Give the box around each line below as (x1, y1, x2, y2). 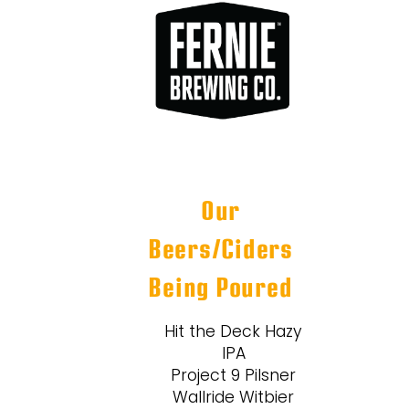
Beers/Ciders (147, 233, 293, 267)
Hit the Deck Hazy (164, 324, 303, 341)
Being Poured (148, 271, 293, 306)
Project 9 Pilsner (171, 368, 297, 384)
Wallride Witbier (173, 390, 295, 406)
